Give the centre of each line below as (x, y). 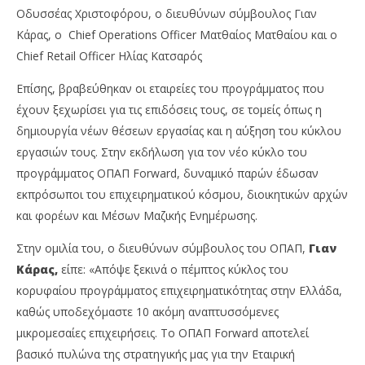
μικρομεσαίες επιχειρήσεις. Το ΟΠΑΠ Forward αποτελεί (163, 333)
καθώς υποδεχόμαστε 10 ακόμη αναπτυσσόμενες (147, 312)
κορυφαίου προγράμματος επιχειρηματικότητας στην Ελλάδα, (179, 291)
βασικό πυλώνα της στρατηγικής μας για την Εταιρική (156, 354)
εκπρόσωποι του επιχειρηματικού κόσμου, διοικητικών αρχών (182, 195)
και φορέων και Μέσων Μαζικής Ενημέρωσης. (137, 216)
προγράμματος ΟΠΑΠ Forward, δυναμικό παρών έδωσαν (167, 174)
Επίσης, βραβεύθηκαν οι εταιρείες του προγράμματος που (170, 89)
